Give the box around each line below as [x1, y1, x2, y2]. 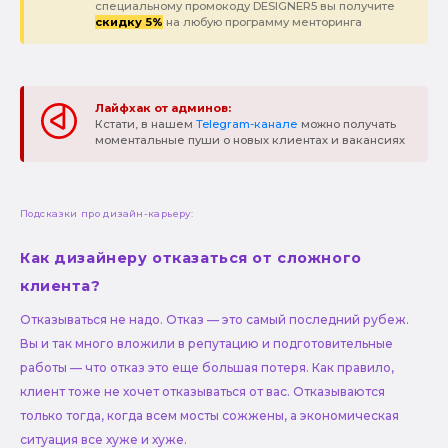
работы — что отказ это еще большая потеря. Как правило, [20, 360, 394, 376]
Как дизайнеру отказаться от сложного [20, 248, 362, 267]
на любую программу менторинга [162, 15, 362, 30]
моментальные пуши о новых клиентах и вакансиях [94, 133, 405, 148]
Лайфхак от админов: [94, 101, 231, 116]
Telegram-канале [195, 117, 298, 132]
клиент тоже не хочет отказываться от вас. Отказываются [20, 384, 385, 400]
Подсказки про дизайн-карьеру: [20, 208, 194, 220]
